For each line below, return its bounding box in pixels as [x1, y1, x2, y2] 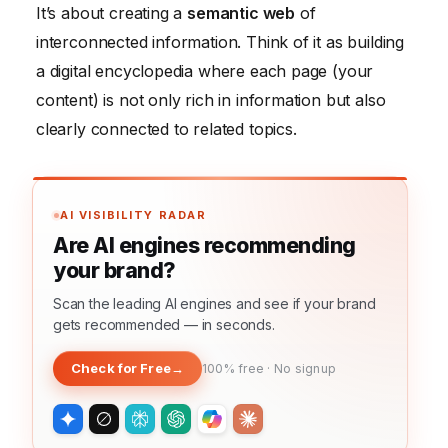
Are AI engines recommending [53, 233, 356, 259]
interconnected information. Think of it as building [36, 32, 405, 53]
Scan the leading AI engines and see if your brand [53, 295, 376, 313]
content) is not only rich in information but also [36, 90, 386, 111]
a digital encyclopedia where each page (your [36, 61, 374, 82]
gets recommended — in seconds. [53, 316, 275, 334]
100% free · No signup [201, 360, 337, 376]
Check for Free [71, 360, 171, 377]
